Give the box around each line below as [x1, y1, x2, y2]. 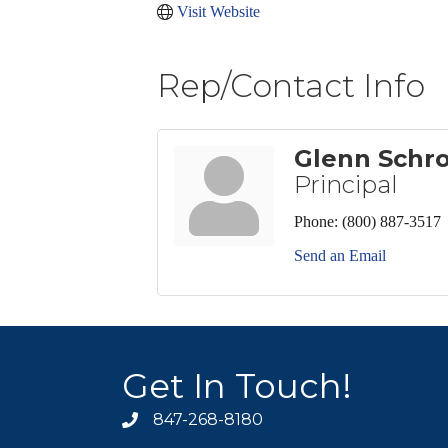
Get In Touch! [122, 365, 352, 407]
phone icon [121, 413, 211, 432]
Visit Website [177, 3, 260, 20]
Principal [294, 170, 398, 199]
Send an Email [294, 247, 386, 264]
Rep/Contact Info [157, 66, 425, 105]
